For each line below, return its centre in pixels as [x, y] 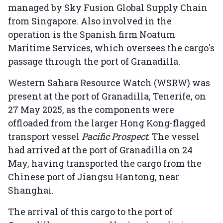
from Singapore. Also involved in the [90, 21]
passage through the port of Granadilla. [94, 61]
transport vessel [45, 137]
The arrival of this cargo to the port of [90, 212]
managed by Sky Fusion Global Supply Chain [108, 8]
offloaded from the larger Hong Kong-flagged [107, 123]
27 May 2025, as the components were [91, 110]
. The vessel [174, 137]
